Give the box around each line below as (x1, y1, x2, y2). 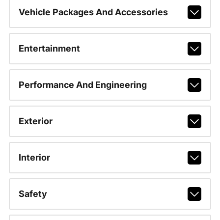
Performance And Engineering (18, 80, 147, 90)
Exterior (18, 116, 53, 126)
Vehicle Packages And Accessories (18, 7, 168, 17)
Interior (18, 152, 50, 163)
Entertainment (18, 43, 80, 54)
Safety (18, 189, 47, 199)
